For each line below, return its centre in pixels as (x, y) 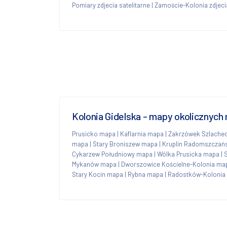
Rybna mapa (145, 174)
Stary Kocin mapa (98, 174)
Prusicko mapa (94, 134)
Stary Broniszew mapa (125, 144)
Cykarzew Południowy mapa (112, 154)
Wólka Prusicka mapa (188, 154)
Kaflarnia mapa (142, 134)
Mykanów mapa (94, 164)
